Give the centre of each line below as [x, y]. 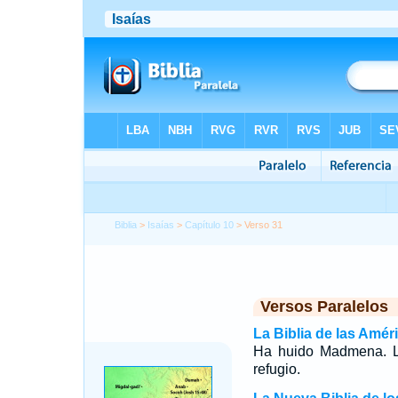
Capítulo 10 [210, 225]
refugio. [276, 369]
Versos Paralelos [324, 306]
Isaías [161, 225]
